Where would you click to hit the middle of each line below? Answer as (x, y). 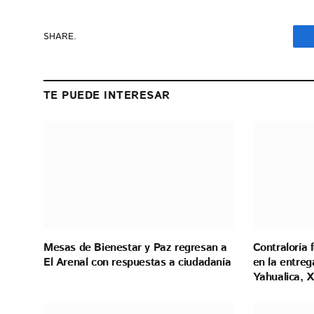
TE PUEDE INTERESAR (107, 96)
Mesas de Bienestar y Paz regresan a (136, 247)
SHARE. (60, 36)
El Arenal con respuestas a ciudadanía (137, 262)
